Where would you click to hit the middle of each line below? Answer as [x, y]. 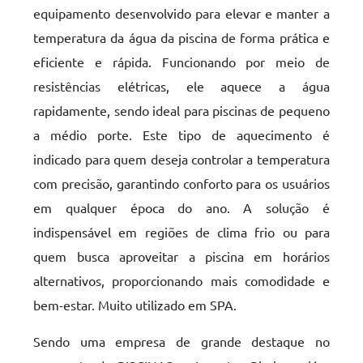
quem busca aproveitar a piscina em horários [181, 256]
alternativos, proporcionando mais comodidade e [181, 280]
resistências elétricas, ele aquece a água [181, 86]
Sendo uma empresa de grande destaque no [181, 341]
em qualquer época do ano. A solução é [181, 207]
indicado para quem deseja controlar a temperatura [181, 159]
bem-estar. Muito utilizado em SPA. [135, 305]
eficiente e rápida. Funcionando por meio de [181, 62]
